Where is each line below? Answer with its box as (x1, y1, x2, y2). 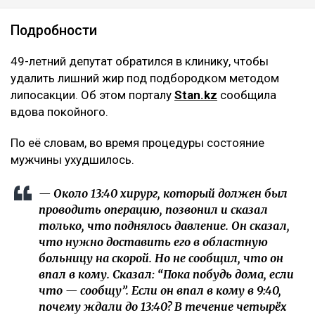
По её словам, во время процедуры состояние (11, 135, 264, 150)
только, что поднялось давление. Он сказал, (39, 218, 290, 233)
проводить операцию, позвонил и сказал (39, 202, 268, 217)
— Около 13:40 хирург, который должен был (39, 186, 288, 200)
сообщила (217, 87, 276, 102)
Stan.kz (174, 87, 217, 102)
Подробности (11, 22, 97, 39)
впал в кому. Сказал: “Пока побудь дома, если (39, 266, 294, 281)
